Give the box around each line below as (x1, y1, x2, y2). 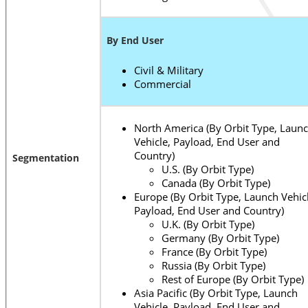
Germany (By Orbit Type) (162, 231, 279, 245)
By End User (107, 34, 164, 47)
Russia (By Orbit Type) (162, 258, 265, 273)
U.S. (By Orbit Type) (162, 162, 254, 177)
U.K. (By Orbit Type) (162, 217, 254, 232)
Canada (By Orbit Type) (162, 176, 270, 190)
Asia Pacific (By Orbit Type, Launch (134, 286, 298, 300)
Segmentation (12, 151, 79, 165)
